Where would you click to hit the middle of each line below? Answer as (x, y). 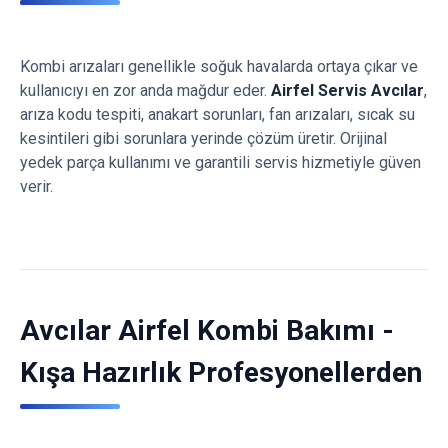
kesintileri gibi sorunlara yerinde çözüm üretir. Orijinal (203, 138)
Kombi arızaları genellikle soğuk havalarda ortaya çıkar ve (219, 66)
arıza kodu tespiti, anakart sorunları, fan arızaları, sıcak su (217, 114)
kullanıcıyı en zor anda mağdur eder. (145, 90)
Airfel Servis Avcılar (347, 90)
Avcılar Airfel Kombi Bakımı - (207, 330)
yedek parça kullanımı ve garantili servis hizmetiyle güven (220, 162)
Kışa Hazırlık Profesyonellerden (221, 372)
